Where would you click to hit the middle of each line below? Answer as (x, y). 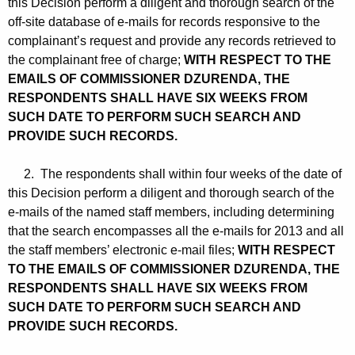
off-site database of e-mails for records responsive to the (164, 22)
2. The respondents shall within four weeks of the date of (175, 174)
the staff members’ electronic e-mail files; (123, 250)
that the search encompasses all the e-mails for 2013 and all (176, 231)
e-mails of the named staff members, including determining (171, 212)
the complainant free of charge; (96, 60)
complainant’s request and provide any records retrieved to (172, 41)
